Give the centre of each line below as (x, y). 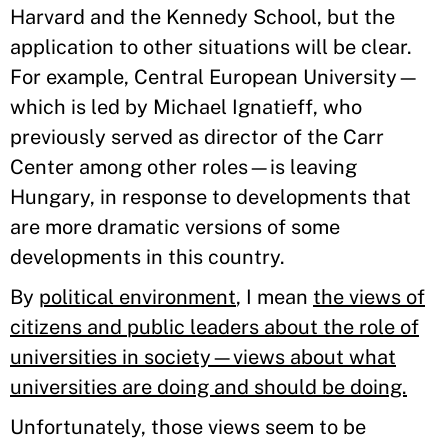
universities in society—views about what (203, 357)
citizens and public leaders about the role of (214, 327)
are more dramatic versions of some (175, 227)
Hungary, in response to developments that (210, 197)
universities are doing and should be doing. (208, 387)
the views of (369, 297)
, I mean (274, 297)
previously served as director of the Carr (197, 137)
